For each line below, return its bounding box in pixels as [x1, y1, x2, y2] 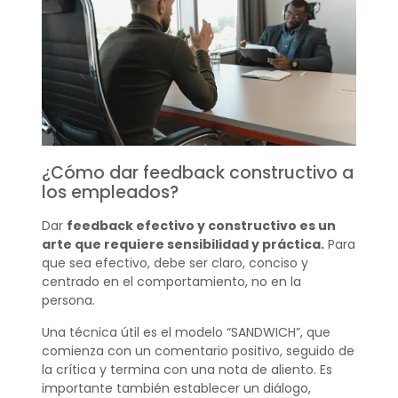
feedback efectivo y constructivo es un [66, 217, 336, 235]
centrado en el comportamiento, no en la [41, 273, 301, 291]
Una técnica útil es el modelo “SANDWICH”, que [41, 322, 330, 341]
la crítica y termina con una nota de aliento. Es [41, 360, 332, 378]
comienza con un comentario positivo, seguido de [41, 341, 354, 360]
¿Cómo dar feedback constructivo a [41, 161, 354, 186]
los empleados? [41, 180, 179, 205]
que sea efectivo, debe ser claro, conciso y [41, 254, 308, 273]
